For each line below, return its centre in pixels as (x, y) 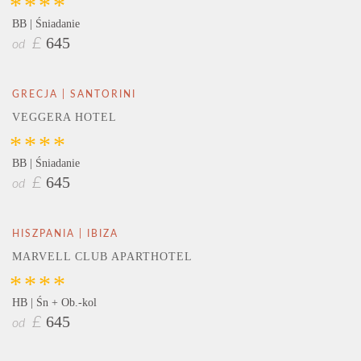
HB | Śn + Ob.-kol (54, 303)
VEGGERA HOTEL (64, 117)
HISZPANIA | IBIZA (65, 234)
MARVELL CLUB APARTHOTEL (102, 257)
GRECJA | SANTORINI (74, 94)
